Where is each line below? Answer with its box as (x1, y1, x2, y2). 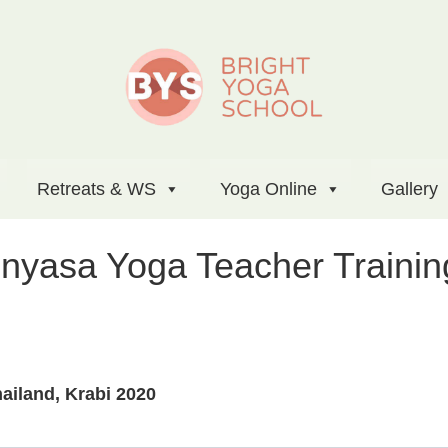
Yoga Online (219, 179, 317, 200)
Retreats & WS (36, 179, 156, 200)
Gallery (380, 179, 438, 200)
